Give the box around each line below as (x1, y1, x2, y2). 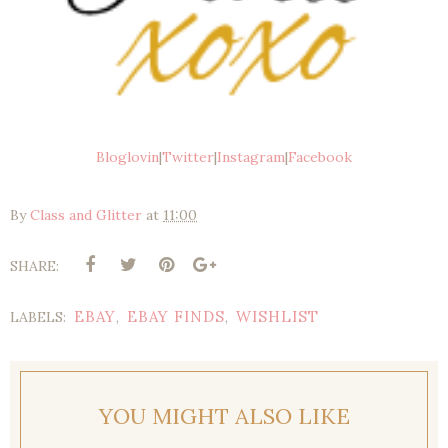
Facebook (288, 148, 352, 167)
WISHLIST (236, 307, 319, 327)
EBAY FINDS (127, 307, 225, 327)
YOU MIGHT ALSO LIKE (98, 402, 350, 431)
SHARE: (10, 257, 59, 276)
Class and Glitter (30, 206, 142, 225)
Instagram (217, 148, 285, 167)
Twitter (162, 148, 214, 167)
